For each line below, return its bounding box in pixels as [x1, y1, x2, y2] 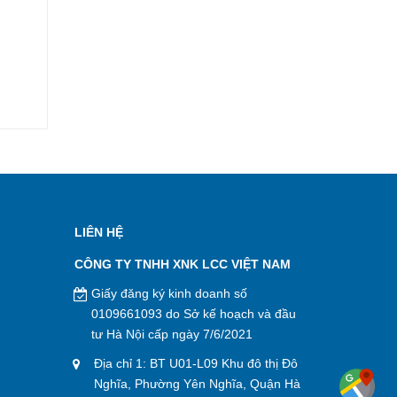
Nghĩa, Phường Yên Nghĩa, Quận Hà [93, 377, 300, 391]
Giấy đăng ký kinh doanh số [90, 286, 247, 300]
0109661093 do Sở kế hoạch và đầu [90, 307, 296, 321]
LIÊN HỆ [74, 225, 124, 239]
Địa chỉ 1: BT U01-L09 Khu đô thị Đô [93, 356, 298, 370]
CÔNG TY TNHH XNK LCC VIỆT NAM [74, 257, 291, 271]
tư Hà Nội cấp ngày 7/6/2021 [90, 327, 253, 341]
